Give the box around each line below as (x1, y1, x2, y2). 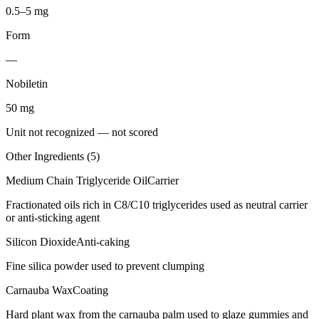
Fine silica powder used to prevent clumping (6, 259, 204, 272)
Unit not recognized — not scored (6, 125, 158, 138)
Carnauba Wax (6, 283, 73, 296)
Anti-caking (76, 235, 130, 248)
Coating (73, 283, 108, 296)
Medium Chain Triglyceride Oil (6, 174, 147, 187)
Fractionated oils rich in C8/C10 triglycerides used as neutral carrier (6, 198, 308, 211)
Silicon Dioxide (6, 235, 76, 248)
